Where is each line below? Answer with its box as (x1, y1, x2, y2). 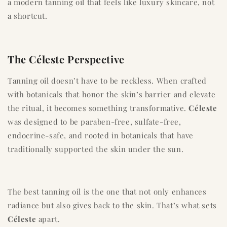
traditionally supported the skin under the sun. (8, 144, 184, 155)
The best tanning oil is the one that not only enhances (8, 186, 207, 197)
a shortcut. (8, 11, 48, 21)
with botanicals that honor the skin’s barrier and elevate (8, 89, 216, 100)
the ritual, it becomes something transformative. (8, 103, 189, 113)
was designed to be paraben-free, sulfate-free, (8, 117, 181, 127)
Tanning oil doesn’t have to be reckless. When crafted (8, 75, 207, 86)
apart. (36, 214, 60, 224)
